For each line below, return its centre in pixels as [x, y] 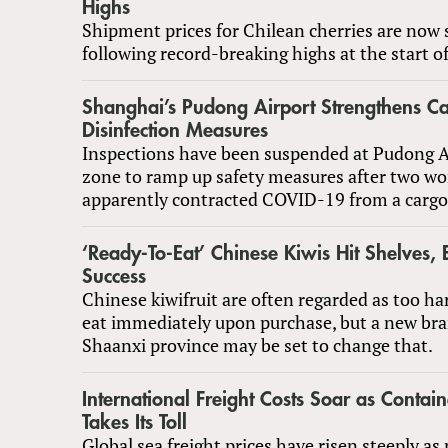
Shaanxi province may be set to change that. [257, 344]
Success [114, 276]
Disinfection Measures [175, 130]
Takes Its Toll [134, 422]
